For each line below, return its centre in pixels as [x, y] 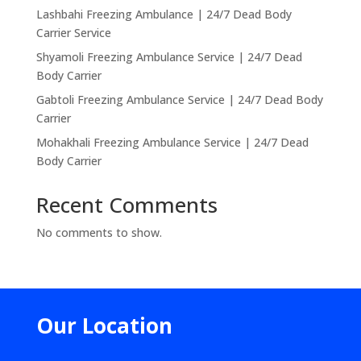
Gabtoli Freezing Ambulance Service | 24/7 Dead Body [179, 100]
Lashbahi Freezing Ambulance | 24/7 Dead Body [164, 14]
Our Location [104, 326]
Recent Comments [127, 205]
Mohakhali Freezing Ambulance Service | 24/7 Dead [172, 142]
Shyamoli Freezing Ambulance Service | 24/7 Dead [169, 57]
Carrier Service [73, 33]
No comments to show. [99, 232]
